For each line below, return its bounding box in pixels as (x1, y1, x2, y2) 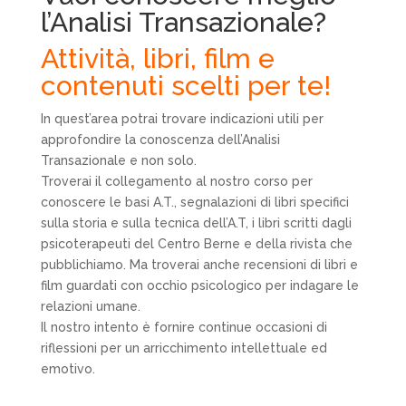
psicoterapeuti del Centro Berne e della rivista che (40, 236, 353, 251)
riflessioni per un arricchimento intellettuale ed (40, 340, 327, 355)
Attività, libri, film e (40, 42, 275, 74)
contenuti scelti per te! (40, 69, 331, 101)
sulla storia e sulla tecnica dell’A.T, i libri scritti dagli (40, 215, 352, 230)
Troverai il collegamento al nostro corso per (40, 173, 313, 188)
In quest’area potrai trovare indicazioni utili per (40, 111, 324, 126)
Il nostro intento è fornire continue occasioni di (40, 319, 327, 334)
